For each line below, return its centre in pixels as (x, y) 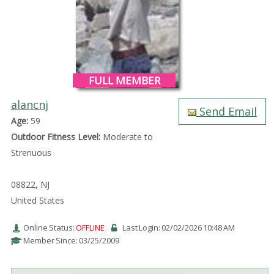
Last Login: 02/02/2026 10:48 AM (178, 227)
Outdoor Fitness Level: (55, 136)
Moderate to (126, 136)
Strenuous (31, 152)
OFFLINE (90, 227)
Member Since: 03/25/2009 (71, 240)
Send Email (226, 111)
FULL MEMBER (124, 80)
